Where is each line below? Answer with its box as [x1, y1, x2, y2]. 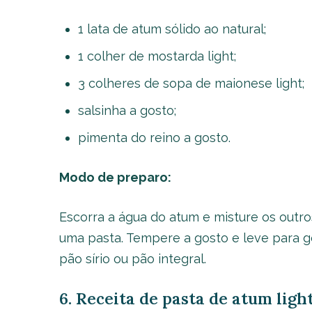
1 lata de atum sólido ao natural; [77, 22, 266, 36]
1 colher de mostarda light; [77, 49, 236, 63]
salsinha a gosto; [77, 103, 176, 118]
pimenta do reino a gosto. [77, 130, 231, 145]
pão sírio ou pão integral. [58, 251, 206, 266]
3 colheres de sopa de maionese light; [77, 76, 304, 91]
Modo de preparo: [58, 170, 171, 185]
